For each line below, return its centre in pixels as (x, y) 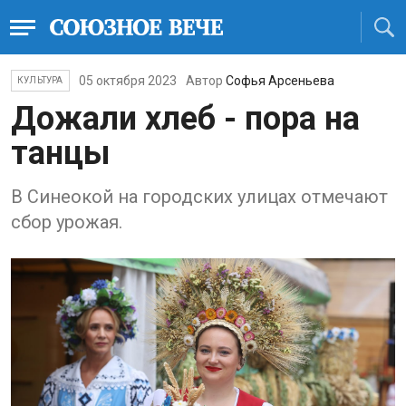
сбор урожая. (67, 222)
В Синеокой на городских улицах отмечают (199, 197)
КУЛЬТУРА (40, 80)
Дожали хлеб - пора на (185, 119)
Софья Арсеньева (280, 81)
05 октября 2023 (127, 81)
